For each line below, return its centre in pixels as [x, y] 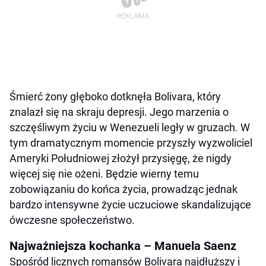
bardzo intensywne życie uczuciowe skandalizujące [130, 204]
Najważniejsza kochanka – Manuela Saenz [123, 246]
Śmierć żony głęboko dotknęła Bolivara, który [115, 96]
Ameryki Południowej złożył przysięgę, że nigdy [121, 158]
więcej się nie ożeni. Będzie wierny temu [104, 173]
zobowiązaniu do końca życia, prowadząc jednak [123, 189]
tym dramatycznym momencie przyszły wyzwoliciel [131, 142]
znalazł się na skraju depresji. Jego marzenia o [119, 112]
